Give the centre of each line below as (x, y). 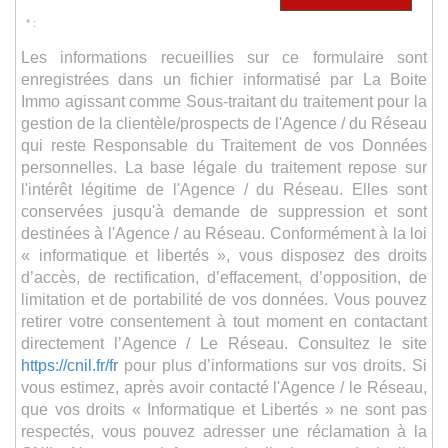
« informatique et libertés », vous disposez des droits (224, 254)
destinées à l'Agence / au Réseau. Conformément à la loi (224, 232)
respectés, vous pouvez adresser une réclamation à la (224, 430)
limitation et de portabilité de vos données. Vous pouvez (224, 298)
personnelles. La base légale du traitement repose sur (224, 166)
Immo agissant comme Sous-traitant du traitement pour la (224, 100)
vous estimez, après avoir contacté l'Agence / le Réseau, (224, 386)
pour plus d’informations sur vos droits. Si (272, 364)
